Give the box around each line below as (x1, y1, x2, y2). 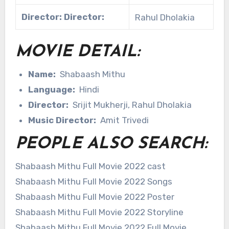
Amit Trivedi (96, 114, 149, 125)
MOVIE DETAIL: (15, 44, 140, 61)
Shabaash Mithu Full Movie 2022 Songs (15, 176, 172, 187)
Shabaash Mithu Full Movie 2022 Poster (15, 191, 174, 202)
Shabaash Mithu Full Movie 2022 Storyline (15, 207, 184, 217)
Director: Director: (21, 12, 104, 22)
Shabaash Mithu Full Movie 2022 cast (15, 161, 166, 171)
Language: (28, 84, 76, 95)
